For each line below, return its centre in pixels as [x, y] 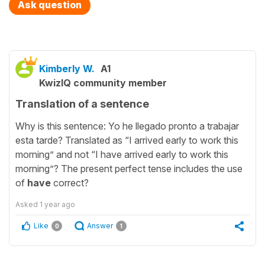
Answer [100, 225]
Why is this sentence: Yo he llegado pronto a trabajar [127, 126]
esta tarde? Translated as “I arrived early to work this [127, 140]
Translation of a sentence [82, 104]
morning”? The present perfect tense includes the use [129, 168]
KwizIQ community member [103, 83]
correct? [70, 182]
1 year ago [57, 204]
